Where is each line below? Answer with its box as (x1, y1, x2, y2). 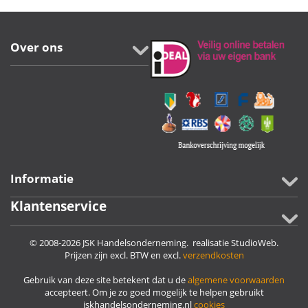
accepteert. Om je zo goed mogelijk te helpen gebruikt (44, 286, 264, 298)
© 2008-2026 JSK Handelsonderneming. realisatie (30, 236, 231, 249)
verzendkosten (182, 249, 244, 261)
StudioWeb (231, 236, 276, 249)
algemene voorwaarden (188, 274, 285, 286)
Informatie (10, 170, 74, 186)
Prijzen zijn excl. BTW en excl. (64, 249, 183, 261)
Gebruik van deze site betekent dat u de (23, 274, 188, 286)
